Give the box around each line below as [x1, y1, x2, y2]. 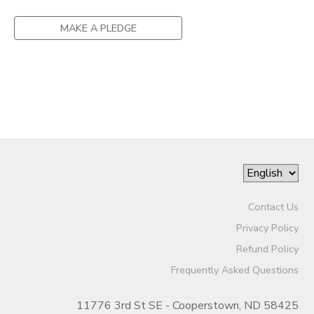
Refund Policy [235, 242, 299, 256]
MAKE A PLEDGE [60, 21, 137, 35]
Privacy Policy [235, 221, 299, 235]
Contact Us [247, 200, 299, 214]
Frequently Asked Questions [170, 263, 299, 277]
